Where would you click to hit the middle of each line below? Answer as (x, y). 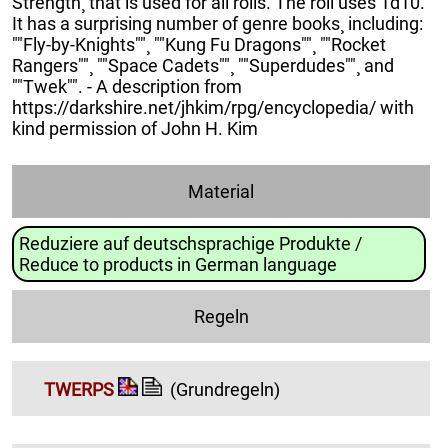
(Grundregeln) (225, 389)
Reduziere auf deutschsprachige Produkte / (190, 244)
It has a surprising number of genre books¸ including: (217, 24)
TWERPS (79, 389)
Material (221, 192)
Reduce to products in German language (178, 265)
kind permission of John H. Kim (135, 129)
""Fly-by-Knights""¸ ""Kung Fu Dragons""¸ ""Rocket (199, 45)
